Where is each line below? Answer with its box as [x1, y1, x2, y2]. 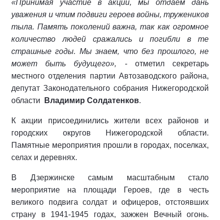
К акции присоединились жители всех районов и [11, 116, 209, 125]
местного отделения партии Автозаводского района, [11, 72, 209, 81]
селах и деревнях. [11, 153, 77, 162]
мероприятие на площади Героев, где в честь [11, 186, 209, 194]
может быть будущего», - [11, 59, 127, 68]
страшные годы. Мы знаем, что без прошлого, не [11, 47, 209, 56]
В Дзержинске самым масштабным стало [11, 173, 209, 182]
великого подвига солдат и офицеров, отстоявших [11, 198, 209, 207]
